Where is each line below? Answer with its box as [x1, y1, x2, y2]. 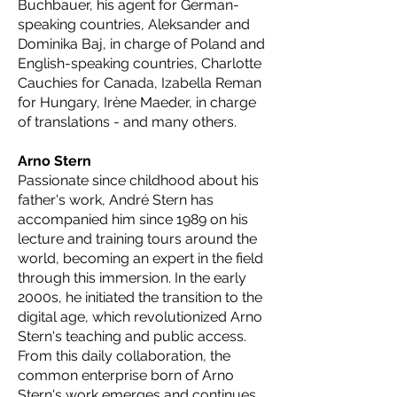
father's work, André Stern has [18, 191, 214, 208]
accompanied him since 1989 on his [18, 211, 248, 228]
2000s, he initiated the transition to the [18, 289, 262, 306]
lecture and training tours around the [18, 230, 257, 247]
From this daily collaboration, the [18, 347, 230, 364]
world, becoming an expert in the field [18, 250, 263, 267]
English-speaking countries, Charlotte [18, 55, 261, 72]
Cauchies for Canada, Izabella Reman [18, 74, 261, 91]
